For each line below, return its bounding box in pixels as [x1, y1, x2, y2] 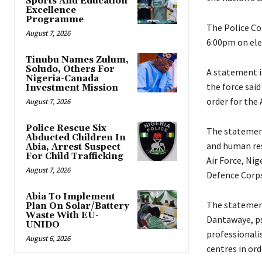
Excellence [26, 5, 76, 16]
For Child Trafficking [26, 151, 123, 163]
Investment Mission [26, 82, 118, 94]
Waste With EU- [26, 210, 99, 222]
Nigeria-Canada [26, 73, 99, 85]
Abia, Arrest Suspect [26, 142, 120, 153]
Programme [26, 14, 84, 26]
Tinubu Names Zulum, [26, 54, 129, 66]
